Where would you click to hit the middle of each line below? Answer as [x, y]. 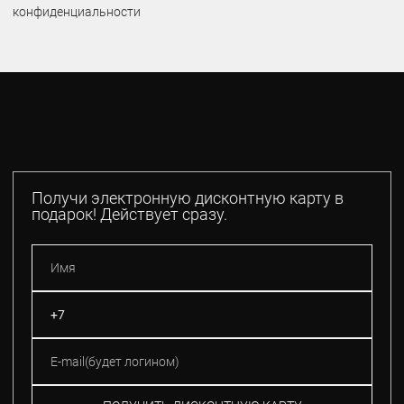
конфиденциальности [77, 11]
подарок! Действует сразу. [129, 214]
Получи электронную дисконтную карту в [188, 197]
